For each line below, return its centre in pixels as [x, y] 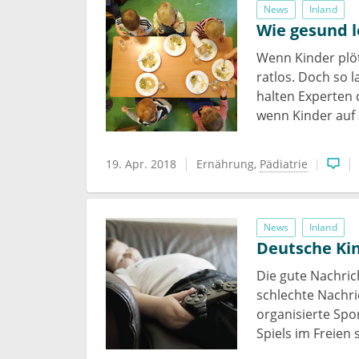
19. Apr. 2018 [141, 163]
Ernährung [225, 163]
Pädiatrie [284, 163]
